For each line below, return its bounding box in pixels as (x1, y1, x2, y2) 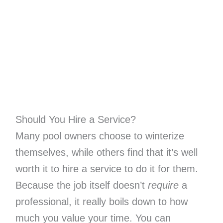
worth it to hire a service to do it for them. (15, 163, 198, 175)
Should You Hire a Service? (15, 114, 136, 125)
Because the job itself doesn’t (15, 180, 148, 191)
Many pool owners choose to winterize (15, 130, 184, 142)
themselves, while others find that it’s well (15, 147, 198, 158)
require (147, 180, 179, 191)
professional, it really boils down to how (15, 196, 188, 208)
